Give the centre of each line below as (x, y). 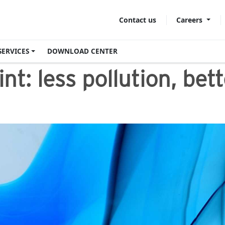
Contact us (138, 20)
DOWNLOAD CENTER (82, 51)
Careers (191, 20)
